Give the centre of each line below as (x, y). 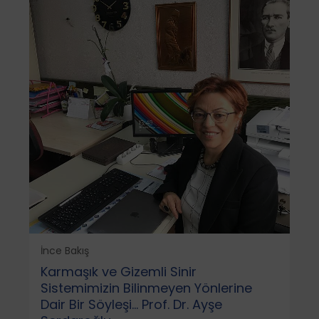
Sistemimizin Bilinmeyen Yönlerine (146, 288)
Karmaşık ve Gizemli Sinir (118, 271)
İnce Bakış (64, 250)
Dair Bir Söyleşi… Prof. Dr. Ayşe (131, 304)
